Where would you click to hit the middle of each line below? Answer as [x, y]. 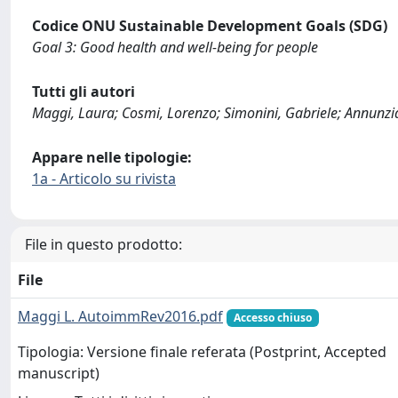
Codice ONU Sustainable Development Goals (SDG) [210, 26]
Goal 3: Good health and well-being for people [175, 47]
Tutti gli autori [84, 92]
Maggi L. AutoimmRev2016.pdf [120, 316]
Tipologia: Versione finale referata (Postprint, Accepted [202, 352]
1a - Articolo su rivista [104, 179]
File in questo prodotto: [103, 244]
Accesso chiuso [272, 318]
